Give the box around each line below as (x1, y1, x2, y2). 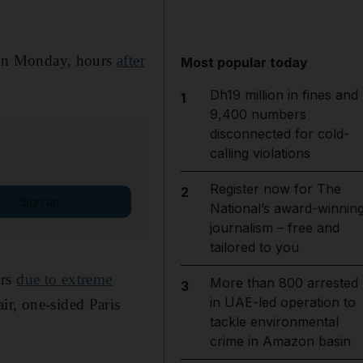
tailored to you (209, 239, 299, 255)
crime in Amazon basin (209, 333, 351, 349)
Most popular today (181, 54, 309, 70)
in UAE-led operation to (209, 294, 356, 310)
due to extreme (16, 270, 113, 288)
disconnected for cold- (209, 126, 349, 142)
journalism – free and (209, 220, 340, 236)
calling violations (209, 145, 310, 161)
